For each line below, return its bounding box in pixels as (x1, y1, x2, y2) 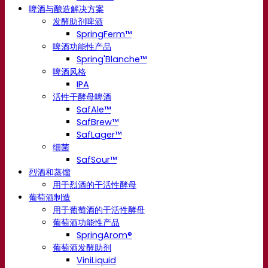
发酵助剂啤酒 (53, 15, 103, 28)
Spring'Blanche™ (77, 53, 147, 65)
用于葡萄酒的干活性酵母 (53, 203, 145, 216)
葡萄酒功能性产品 (53, 216, 120, 229)
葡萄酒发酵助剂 (53, 241, 111, 254)
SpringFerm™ (77, 28, 132, 40)
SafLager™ (77, 128, 121, 141)
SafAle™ (77, 103, 111, 115)
